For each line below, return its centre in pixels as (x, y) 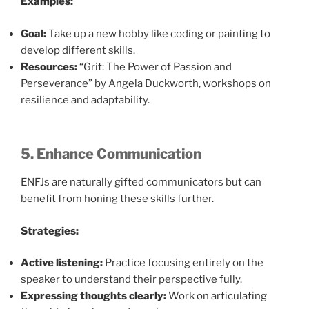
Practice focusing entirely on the (183, 263)
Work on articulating (217, 296)
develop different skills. (78, 50)
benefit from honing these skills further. (117, 199)
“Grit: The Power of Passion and (154, 67)
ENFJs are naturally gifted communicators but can (141, 182)
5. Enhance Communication (111, 154)
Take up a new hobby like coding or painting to (158, 33)
